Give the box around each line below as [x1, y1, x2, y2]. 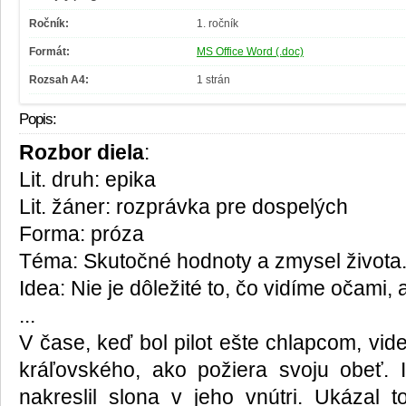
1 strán [197, 73, 230, 87]
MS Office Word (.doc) [197, 45, 304, 59]
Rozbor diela [19, 140, 144, 165]
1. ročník [197, 17, 238, 31]
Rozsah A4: [29, 73, 89, 87]
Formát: [29, 45, 70, 59]
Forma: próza [19, 222, 144, 246]
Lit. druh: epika [19, 168, 156, 192]
